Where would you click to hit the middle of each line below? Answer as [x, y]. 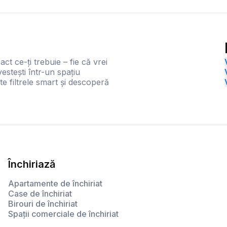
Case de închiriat [40, 194]
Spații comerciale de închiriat [63, 214]
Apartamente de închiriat [55, 184]
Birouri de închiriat [43, 204]
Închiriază [32, 164]
